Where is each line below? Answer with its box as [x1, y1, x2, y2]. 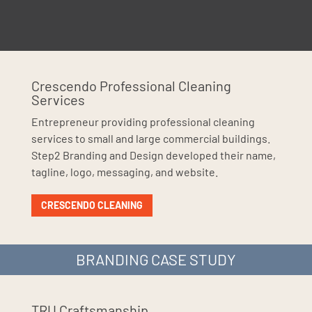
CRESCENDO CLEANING [40, 199, 143, 212]
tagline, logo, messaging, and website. [31, 165, 218, 179]
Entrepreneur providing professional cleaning [31, 115, 255, 129]
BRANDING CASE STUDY [76, 249, 236, 268]
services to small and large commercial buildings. [31, 132, 270, 146]
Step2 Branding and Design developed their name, [31, 148, 276, 162]
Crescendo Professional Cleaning [31, 77, 231, 95]
